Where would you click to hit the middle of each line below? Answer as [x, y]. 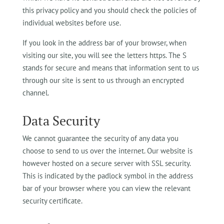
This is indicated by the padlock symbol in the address [107, 176]
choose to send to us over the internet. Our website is [107, 151]
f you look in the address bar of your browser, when [105, 43]
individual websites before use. [71, 23]
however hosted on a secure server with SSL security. [106, 163]
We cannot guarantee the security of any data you [100, 138]
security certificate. [52, 201]
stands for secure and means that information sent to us [110, 68]
